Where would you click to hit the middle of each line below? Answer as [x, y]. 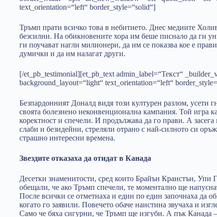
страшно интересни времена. [67, 138]
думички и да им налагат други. [72, 54]
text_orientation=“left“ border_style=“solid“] [87, 7]
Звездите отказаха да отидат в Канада [85, 158]
